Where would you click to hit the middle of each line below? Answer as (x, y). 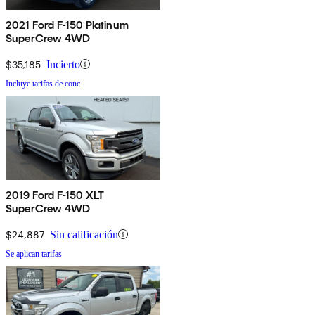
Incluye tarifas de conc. (44, 83)
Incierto (63, 64)
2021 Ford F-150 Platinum (67, 25)
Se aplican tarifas (34, 253)
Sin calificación (84, 234)
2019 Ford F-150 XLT (56, 195)
